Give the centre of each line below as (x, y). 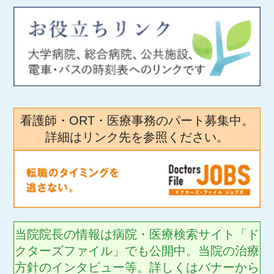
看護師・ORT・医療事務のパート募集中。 (137, 121)
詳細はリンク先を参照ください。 (137, 137)
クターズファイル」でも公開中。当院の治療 (137, 250)
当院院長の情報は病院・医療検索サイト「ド (137, 234)
